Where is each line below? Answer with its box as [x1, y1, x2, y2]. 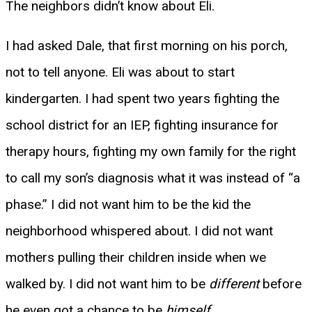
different [209, 275, 259, 292]
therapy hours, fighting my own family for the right [6, 143, 296, 159]
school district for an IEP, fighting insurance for [6, 116, 279, 133]
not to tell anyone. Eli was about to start [6, 63, 235, 80]
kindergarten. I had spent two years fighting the [6, 90, 279, 107]
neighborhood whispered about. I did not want [6, 222, 273, 239]
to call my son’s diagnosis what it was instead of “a [6, 169, 300, 186]
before [259, 275, 302, 292]
